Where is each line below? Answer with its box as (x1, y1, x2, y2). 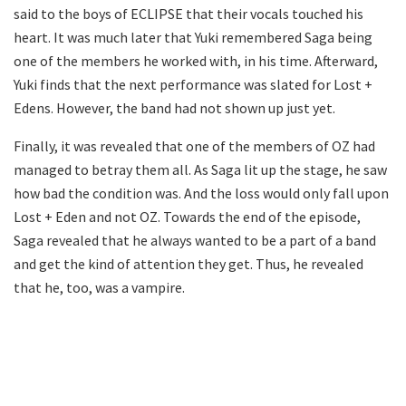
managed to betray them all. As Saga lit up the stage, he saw (14, 160, 387, 179)
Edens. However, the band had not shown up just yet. (14, 99, 335, 118)
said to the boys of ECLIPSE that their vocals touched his (14, 5, 363, 24)
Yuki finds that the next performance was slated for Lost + (14, 75, 372, 94)
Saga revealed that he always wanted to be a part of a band (14, 231, 376, 250)
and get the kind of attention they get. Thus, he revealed (14, 255, 363, 274)
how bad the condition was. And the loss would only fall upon (14, 184, 389, 203)
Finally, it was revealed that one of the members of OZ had (14, 137, 375, 156)
